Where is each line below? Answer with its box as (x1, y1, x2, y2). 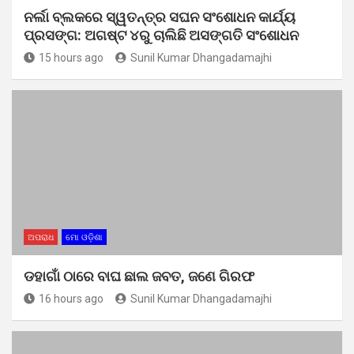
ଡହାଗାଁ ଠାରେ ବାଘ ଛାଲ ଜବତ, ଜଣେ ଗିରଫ (24, 267, 254, 284)
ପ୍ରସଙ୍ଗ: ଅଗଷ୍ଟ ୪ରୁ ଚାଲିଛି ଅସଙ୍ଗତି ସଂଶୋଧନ (24, 26, 299, 43)
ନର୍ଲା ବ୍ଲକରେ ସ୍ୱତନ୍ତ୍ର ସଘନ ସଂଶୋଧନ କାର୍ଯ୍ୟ (24, 8, 296, 25)
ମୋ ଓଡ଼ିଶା (66, 232, 103, 243)
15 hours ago (39, 51, 104, 64)
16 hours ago (39, 292, 104, 305)
